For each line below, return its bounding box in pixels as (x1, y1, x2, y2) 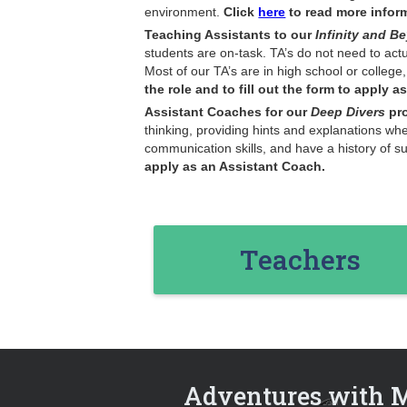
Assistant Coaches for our (144, 104, 312, 119)
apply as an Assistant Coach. (144, 158, 326, 174)
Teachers (239, 241, 361, 277)
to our (274, 26, 316, 42)
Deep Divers (311, 104, 386, 119)
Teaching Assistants (144, 26, 272, 42)
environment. (144, 4, 224, 19)
